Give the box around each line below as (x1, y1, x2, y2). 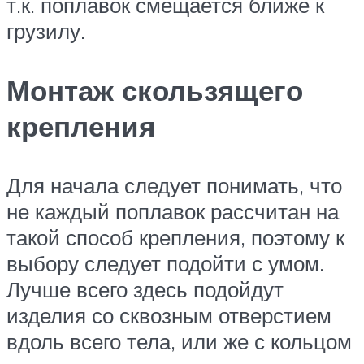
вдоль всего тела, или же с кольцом (6, 328, 352, 355)
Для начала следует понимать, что (6, 172, 342, 199)
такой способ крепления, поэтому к (6, 224, 344, 251)
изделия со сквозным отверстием (6, 302, 331, 329)
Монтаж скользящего (6, 72, 303, 109)
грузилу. (6, 17, 85, 44)
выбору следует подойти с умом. (6, 250, 324, 277)
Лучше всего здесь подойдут (6, 276, 284, 303)
